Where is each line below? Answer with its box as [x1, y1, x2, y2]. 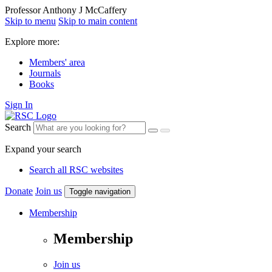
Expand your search [5, 144, 81, 154]
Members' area [29, 57, 85, 67]
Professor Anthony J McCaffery [5, 5, 127, 15]
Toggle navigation [69, 187, 131, 196]
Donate [5, 186, 33, 196]
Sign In [5, 100, 33, 110]
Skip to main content [58, 16, 137, 26]
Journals [29, 68, 61, 78]
